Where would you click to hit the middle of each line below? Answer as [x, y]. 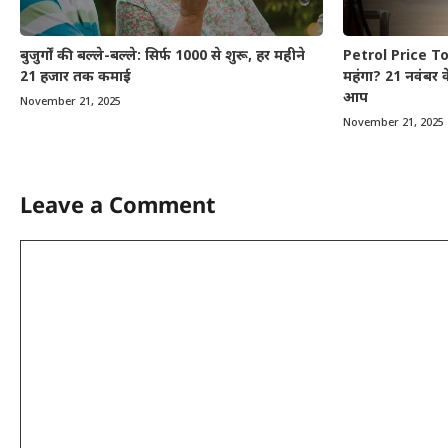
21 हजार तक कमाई [75, 77]
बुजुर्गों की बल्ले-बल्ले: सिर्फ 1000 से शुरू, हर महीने [162, 56]
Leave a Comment [118, 203]
